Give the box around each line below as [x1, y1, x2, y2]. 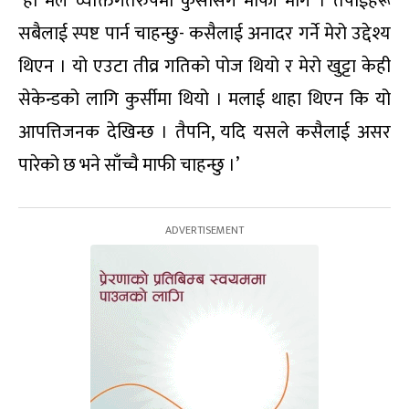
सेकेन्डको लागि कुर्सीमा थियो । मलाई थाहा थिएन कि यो [18, 84, 391, 116]
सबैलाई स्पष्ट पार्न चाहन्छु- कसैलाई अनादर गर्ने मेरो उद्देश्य [18, 18, 391, 50]
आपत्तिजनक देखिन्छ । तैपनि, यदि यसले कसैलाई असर [18, 117, 391, 149]
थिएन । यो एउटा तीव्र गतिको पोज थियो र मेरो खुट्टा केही [18, 51, 391, 83]
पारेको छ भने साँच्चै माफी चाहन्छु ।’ [18, 150, 239, 182]
